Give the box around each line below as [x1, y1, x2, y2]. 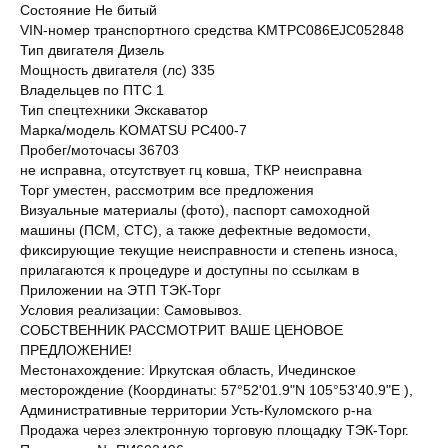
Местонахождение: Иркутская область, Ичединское [20, 361, 356, 378]
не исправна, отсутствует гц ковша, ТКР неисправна [20, 161, 362, 178]
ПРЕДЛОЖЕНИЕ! [20, 341, 132, 358]
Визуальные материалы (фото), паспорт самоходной [20, 201, 370, 218]
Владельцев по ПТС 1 [20, 81, 164, 98]
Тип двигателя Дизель [20, 41, 164, 58]
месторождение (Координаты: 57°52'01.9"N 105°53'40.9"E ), [20, 381, 413, 398]
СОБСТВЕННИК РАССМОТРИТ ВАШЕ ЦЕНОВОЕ [20, 321, 343, 338]
